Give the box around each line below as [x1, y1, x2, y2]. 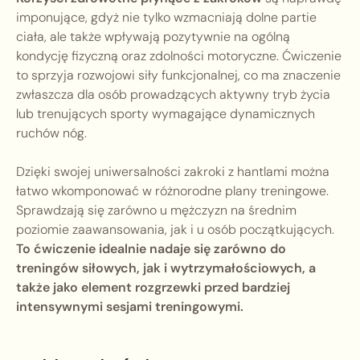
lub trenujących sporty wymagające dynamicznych [16, 105, 315, 123]
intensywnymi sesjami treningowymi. [16, 298, 243, 316]
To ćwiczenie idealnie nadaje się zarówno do [16, 240, 286, 258]
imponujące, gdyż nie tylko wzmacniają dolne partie [16, 9, 317, 27]
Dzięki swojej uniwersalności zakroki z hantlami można [16, 163, 329, 181]
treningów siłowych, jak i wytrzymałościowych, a [16, 260, 316, 277]
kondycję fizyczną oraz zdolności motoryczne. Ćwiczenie [16, 47, 342, 65]
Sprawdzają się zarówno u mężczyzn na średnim [16, 202, 297, 219]
